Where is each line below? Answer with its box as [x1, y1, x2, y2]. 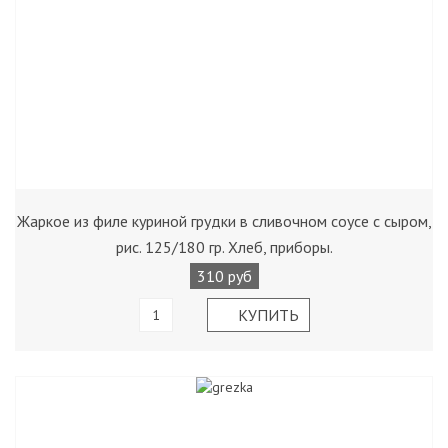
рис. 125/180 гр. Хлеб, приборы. [115, 237, 333, 257]
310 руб [196, 266, 252, 286]
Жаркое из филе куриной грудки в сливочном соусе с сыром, [16, 211, 432, 231]
